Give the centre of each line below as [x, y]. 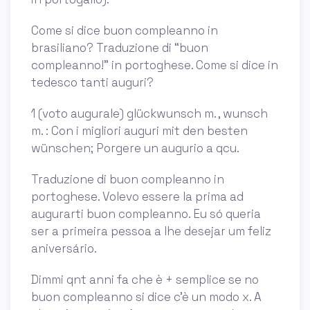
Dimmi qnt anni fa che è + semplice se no [145, 280]
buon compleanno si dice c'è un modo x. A [146, 297]
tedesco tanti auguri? [92, 83]
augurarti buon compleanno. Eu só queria [146, 214]
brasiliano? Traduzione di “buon [120, 48]
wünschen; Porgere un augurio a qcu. [135, 148]
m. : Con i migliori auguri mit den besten [139, 131]
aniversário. [64, 249]
